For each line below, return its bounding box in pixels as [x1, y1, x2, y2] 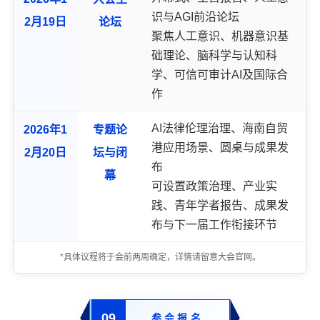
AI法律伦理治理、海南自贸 [151, 121, 289, 134]
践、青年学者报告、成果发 [151, 199, 289, 211]
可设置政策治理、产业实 [151, 179, 278, 192]
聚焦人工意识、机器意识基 [151, 29, 289, 42]
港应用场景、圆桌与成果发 [151, 141, 289, 154]
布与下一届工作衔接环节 [151, 218, 278, 231]
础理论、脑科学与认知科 [151, 49, 278, 61]
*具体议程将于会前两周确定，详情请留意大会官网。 [59, 251, 261, 262]
